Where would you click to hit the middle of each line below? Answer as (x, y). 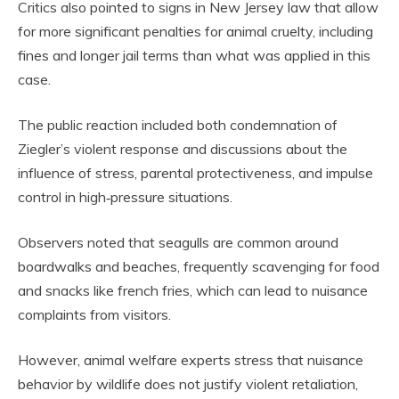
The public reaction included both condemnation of (178, 124)
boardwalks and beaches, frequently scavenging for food (199, 266)
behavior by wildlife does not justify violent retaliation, (188, 383)
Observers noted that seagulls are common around (178, 242)
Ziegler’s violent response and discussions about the (183, 148)
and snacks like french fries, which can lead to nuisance (193, 290)
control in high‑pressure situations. (125, 196)
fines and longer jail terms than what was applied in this (194, 55)
